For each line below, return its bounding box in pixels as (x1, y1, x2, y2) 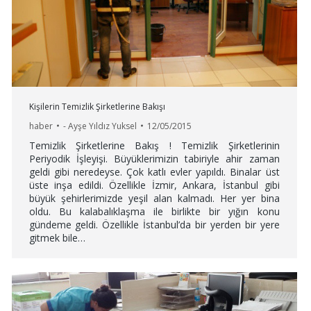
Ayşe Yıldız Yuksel (67, 119, 137, 132)
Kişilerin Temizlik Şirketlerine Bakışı (28, 100, 165, 112)
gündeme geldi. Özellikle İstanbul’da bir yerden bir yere (28, 217, 280, 231)
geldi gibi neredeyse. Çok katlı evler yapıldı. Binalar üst (28, 165, 280, 178)
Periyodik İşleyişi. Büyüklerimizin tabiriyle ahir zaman (28, 151, 280, 165)
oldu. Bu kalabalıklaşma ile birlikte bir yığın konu (28, 204, 280, 218)
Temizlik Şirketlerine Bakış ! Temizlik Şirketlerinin (28, 138, 280, 152)
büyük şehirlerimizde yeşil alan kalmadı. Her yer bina (28, 191, 280, 205)
